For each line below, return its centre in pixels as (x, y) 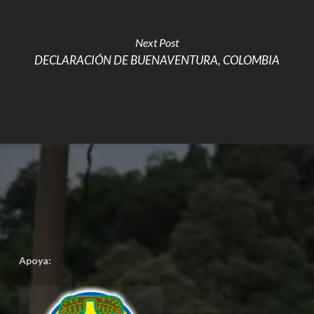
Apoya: (35, 261)
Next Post (157, 42)
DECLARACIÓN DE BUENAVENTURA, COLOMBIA (157, 60)
